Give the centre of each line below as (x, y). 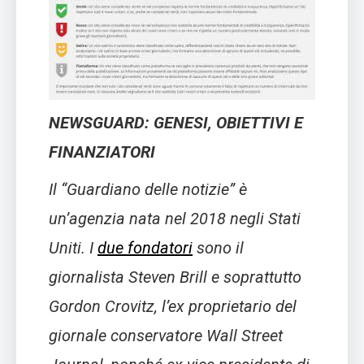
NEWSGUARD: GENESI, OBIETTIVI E (176, 123)
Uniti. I (73, 248)
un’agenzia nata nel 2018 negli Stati (175, 219)
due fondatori (145, 248)
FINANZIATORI (102, 152)
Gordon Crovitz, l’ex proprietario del (173, 307)
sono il (218, 248)
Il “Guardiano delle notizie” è (148, 190)
